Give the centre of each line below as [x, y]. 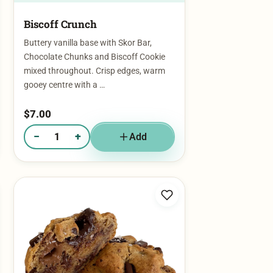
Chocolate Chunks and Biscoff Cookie [94, 34]
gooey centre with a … [64, 62]
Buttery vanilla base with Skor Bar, [88, 19]
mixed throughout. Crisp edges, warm [94, 48]
